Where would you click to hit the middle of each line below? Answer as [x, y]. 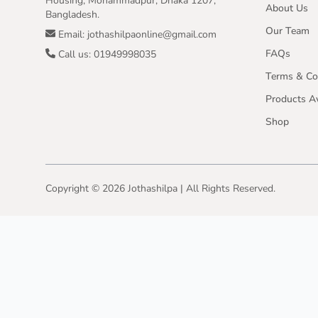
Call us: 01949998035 [106, 54]
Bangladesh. [72, 14]
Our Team [287, 31]
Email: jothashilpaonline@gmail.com [136, 34]
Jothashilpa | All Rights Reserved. [200, 188]
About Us [287, 8]
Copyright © [74, 188]
